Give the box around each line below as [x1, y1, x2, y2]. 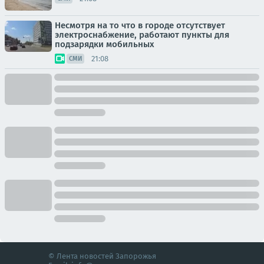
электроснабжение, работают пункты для [55, 29, 229, 40]
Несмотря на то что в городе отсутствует [55, 20, 225, 31]
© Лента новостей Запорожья [48, 252, 156, 260]
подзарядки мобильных [55, 39, 154, 49]
